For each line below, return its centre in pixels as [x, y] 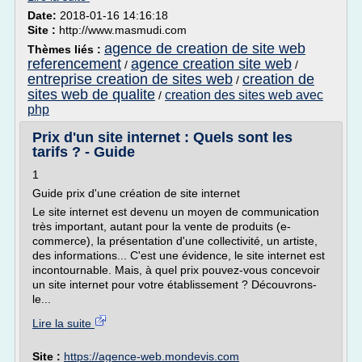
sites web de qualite [91, 95]
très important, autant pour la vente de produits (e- [162, 226]
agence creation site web [211, 64]
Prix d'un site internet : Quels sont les [162, 137]
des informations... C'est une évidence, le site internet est [179, 255]
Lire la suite [63, 323]
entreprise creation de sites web [130, 79]
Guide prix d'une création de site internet [136, 193]
